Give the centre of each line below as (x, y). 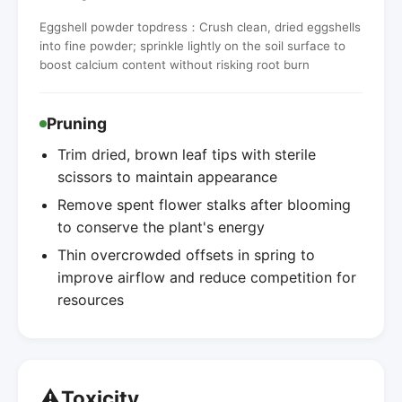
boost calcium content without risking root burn (175, 64)
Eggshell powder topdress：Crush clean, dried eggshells (200, 26)
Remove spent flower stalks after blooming (204, 204)
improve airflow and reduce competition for (207, 277)
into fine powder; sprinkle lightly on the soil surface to (192, 45)
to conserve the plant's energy (161, 227)
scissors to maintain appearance (167, 176)
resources (91, 299)
